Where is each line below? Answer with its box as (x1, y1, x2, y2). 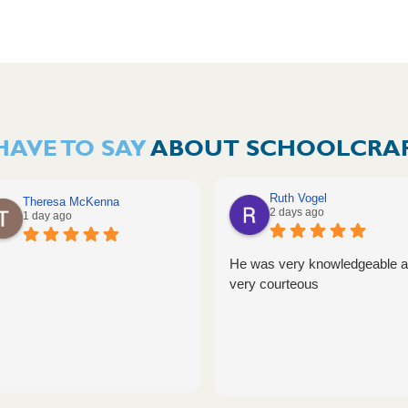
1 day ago (23, 209, 72, 222)
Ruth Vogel (269, 190, 327, 205)
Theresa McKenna (23, 194, 119, 209)
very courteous (229, 275, 319, 291)
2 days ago (269, 205, 324, 219)
